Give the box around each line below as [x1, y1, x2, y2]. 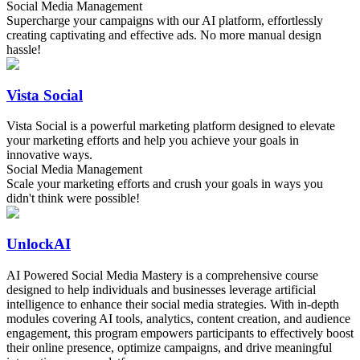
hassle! [6, 43, 41, 57]
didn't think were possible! [6, 191, 140, 206]
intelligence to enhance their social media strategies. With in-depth [6, 297, 339, 311]
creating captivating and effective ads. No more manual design [6, 28, 321, 43]
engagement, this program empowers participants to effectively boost [6, 325, 354, 340]
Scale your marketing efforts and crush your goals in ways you [6, 177, 323, 191]
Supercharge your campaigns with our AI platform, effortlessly [6, 14, 323, 28]
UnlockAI [6, 235, 71, 253]
